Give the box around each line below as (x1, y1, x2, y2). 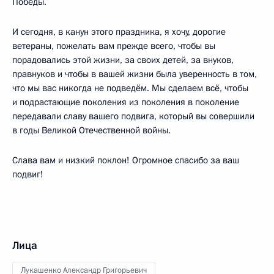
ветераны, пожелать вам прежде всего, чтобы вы (12, 39, 215, 52)
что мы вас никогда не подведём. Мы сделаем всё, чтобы (12, 81, 248, 94)
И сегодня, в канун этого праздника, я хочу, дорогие (12, 25, 226, 38)
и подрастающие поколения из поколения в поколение (12, 95, 239, 108)
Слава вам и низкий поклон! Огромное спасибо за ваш (12, 154, 239, 166)
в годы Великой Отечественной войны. (12, 124, 171, 136)
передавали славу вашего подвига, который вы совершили (12, 109, 254, 122)
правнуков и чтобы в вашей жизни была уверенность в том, (12, 67, 257, 80)
